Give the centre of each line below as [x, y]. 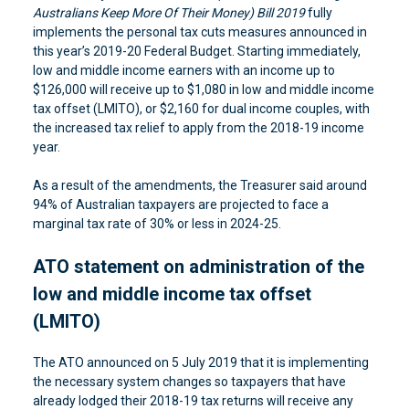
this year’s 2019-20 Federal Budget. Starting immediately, [196, 51]
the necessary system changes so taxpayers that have [189, 382]
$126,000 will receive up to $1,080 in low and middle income [203, 89]
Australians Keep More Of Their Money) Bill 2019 [170, 13]
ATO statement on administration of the [198, 267]
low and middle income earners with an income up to [184, 70]
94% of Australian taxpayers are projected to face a [180, 204]
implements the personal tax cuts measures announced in [199, 32]
